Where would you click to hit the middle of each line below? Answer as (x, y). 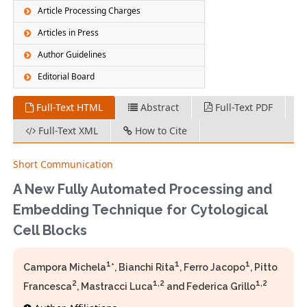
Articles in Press (69, 33)
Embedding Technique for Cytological (140, 210)
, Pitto (264, 268)
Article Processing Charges (89, 11)
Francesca (48, 287)
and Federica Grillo (210, 287)
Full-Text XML (67, 131)
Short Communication (63, 164)
